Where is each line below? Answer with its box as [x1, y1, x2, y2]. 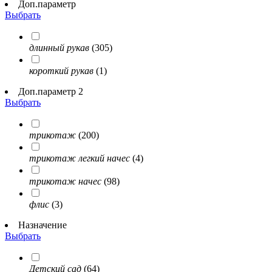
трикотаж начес [29, 176, 101, 187]
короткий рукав [29, 66, 93, 76]
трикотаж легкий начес [29, 153, 130, 164]
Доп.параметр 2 [18, 86, 83, 97]
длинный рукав [29, 42, 89, 53]
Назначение [18, 220, 67, 231]
